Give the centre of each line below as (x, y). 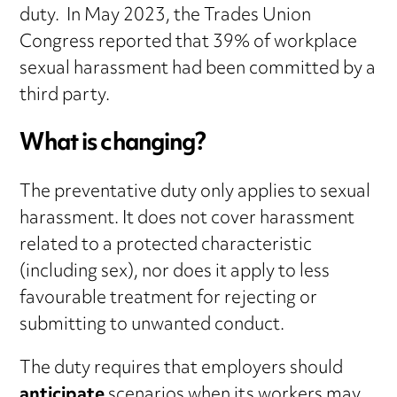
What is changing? (113, 145)
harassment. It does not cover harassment (187, 220)
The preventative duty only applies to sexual (195, 193)
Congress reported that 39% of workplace (189, 43)
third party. (65, 97)
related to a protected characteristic (166, 246)
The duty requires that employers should (182, 370)
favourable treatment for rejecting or (169, 300)
